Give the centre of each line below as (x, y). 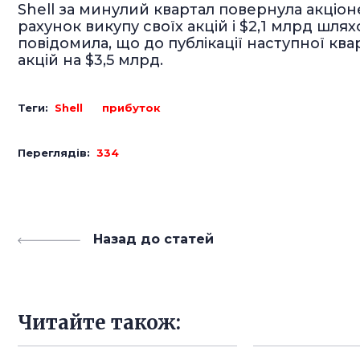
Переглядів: (57, 152)
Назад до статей (153, 239)
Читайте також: (99, 322)
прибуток (131, 107)
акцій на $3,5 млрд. (90, 60)
